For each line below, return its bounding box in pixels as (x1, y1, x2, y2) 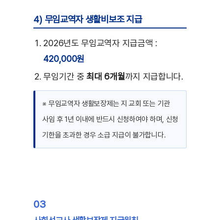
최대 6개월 (86, 71, 125, 82)
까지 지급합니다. (125, 71, 183, 82)
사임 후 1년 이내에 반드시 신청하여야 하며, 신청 (42, 115, 179, 124)
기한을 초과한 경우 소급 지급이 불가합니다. (42, 131, 166, 140)
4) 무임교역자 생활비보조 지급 (33, 14, 142, 26)
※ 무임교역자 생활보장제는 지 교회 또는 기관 (42, 99, 170, 109)
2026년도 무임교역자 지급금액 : (43, 38, 157, 49)
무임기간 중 (43, 71, 87, 82)
